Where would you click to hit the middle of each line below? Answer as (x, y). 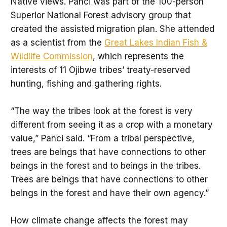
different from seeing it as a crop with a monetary (111, 124)
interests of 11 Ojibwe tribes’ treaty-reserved (100, 70)
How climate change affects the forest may (99, 221)
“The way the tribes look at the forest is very (101, 111)
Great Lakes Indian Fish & (156, 42)
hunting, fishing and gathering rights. (86, 83)
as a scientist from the (57, 42)
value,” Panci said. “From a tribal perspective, (102, 138)
